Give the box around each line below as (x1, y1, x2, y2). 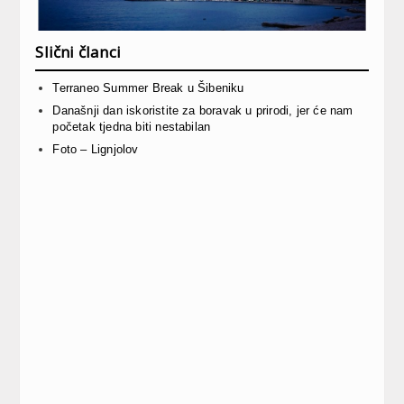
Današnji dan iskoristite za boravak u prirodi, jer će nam (52, 103, 353, 117)
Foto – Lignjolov (52, 142, 139, 156)
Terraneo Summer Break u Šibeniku (52, 80, 244, 95)
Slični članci (35, 41, 121, 62)
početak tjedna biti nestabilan (52, 119, 211, 133)
